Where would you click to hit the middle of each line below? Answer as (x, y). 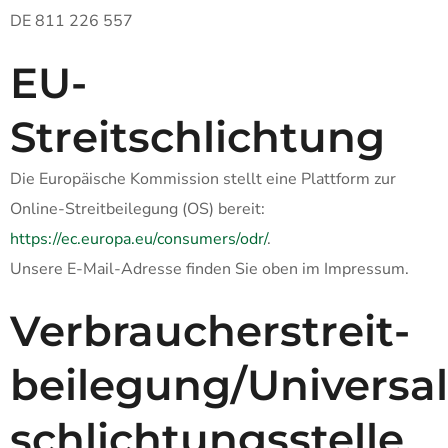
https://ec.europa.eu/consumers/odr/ (138, 239)
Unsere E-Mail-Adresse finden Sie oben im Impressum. (209, 269)
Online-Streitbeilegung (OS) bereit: (137, 209)
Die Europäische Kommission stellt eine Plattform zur (203, 179)
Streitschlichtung (197, 137)
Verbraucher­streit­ (210, 331)
